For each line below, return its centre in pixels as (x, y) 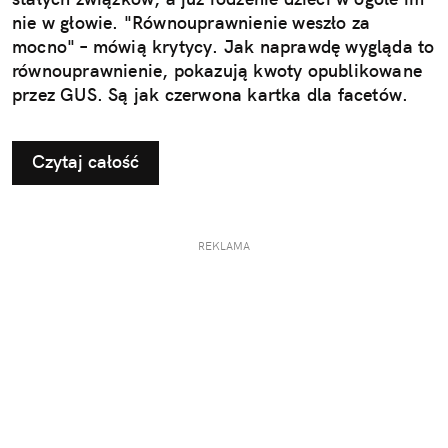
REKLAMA (224, 246)
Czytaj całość (85, 162)
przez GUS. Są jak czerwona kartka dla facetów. (210, 95)
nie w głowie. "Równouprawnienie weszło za (191, 23)
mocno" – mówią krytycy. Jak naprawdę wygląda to (223, 47)
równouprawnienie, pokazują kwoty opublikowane (217, 71)
